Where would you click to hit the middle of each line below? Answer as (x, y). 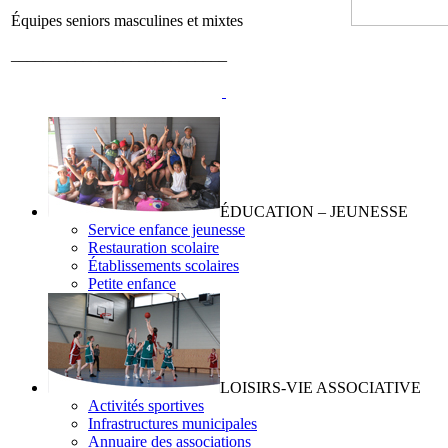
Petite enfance (132, 283)
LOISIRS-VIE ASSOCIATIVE (320, 387)
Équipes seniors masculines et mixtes (127, 20)
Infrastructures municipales (172, 423)
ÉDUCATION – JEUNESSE (314, 211)
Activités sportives (146, 405)
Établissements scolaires (163, 265)
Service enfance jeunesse (166, 229)
